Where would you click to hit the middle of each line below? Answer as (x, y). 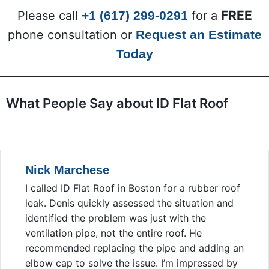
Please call (49, 15)
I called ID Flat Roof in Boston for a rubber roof (133, 188)
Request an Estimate (198, 34)
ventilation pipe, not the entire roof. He (113, 233)
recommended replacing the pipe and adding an (134, 248)
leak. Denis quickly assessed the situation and (129, 203)
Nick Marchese (67, 170)
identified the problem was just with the (116, 218)
